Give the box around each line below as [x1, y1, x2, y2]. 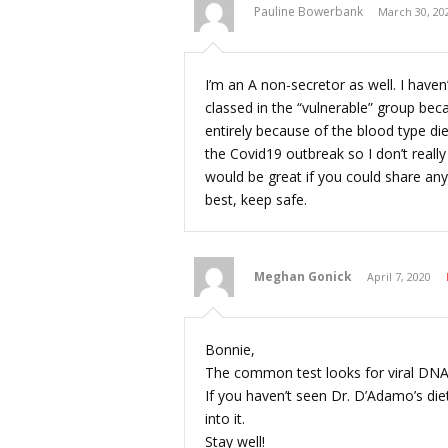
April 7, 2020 [367, 269, 431, 285]
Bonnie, [205, 340, 255, 360]
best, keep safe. [205, 190, 307, 210]
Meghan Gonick [254, 268, 352, 286]
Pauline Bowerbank [254, 3, 363, 21]
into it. [205, 409, 245, 429]
